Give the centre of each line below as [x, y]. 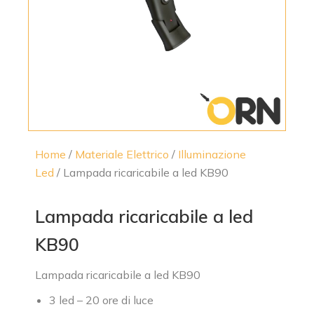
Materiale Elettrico [122, 154]
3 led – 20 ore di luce [101, 300]
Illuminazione [212, 154]
